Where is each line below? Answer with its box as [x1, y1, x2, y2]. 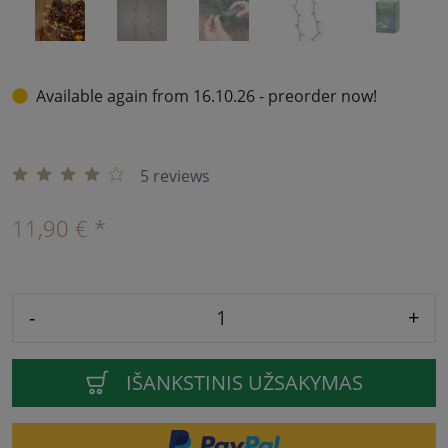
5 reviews [140, 164, 210, 187]
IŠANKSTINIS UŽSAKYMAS [126, 368, 363, 396]
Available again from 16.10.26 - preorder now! [36, 84, 377, 107]
